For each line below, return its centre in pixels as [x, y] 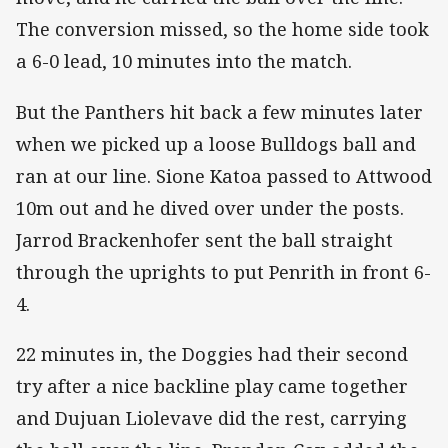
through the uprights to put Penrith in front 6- [223, 271]
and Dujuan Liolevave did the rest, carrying [211, 417]
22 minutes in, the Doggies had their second [212, 353]
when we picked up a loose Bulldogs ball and [216, 143]
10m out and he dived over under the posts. [210, 207]
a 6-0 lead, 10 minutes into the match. [184, 61]
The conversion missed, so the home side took [222, 29]
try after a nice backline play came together [212, 385]
